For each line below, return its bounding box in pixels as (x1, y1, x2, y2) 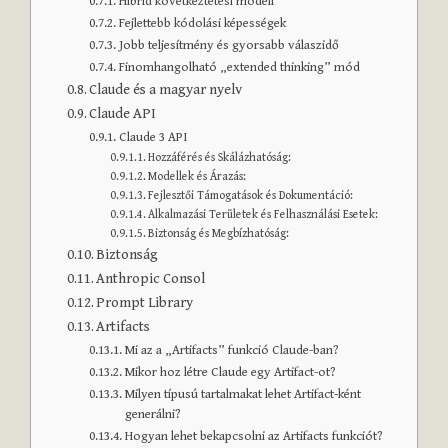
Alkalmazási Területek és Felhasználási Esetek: (148, 207, 379, 221)
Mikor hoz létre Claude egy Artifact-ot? (125, 364, 337, 380)
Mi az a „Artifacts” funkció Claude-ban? (125, 342, 340, 358)
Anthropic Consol (96, 269, 206, 287)
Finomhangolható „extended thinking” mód (119, 59, 361, 75)
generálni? (125, 406, 182, 422)
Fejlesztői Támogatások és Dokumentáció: (148, 188, 354, 202)
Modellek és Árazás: (148, 169, 247, 183)
